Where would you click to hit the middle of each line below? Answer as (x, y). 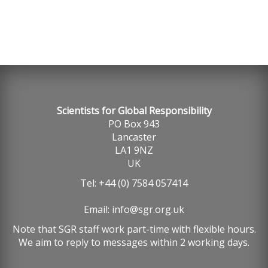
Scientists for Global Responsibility (134, 111)
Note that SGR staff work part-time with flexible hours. (134, 229)
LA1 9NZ (134, 150)
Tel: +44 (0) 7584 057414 (134, 183)
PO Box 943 (134, 124)
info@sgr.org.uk (148, 209)
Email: (98, 209)
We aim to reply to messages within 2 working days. (134, 242)
